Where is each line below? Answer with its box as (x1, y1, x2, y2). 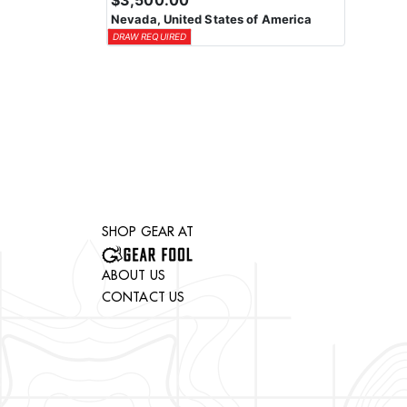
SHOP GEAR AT (102, 223, 194, 240)
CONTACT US (102, 289, 184, 305)
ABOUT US (102, 267, 165, 283)
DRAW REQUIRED (112, 31, 187, 43)
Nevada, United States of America (111, 12, 313, 27)
